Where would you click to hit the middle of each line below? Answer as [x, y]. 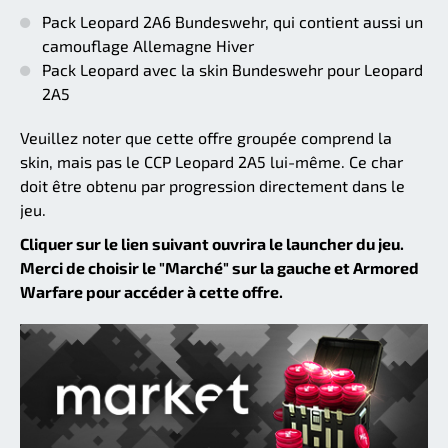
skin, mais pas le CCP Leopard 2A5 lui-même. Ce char [211, 161]
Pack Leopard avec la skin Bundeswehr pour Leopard [232, 69]
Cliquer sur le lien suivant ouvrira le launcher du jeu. [212, 243]
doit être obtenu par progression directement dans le [212, 185]
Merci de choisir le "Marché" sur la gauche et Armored [219, 267]
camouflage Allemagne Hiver [148, 45]
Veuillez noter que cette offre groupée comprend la [206, 137]
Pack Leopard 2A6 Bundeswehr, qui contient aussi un [232, 21]
